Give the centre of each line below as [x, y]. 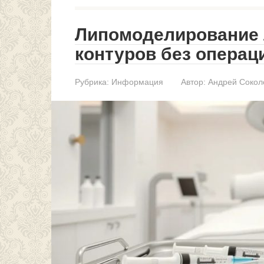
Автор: [193, 82]
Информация [137, 82]
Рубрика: [92, 82]
